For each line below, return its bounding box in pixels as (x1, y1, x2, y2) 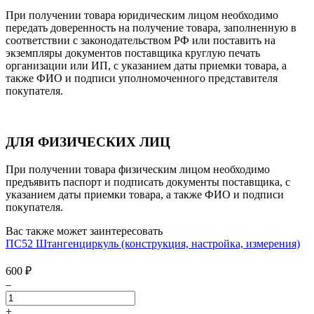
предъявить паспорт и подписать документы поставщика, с (6, 175, 290, 188)
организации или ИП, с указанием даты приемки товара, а (6, 60, 287, 72)
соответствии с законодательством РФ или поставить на (6, 34, 275, 47)
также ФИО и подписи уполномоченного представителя (6, 72, 278, 85)
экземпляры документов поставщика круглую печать (6, 47, 260, 60)
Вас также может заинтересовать (6, 224, 163, 237)
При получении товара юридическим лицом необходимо (6, 9, 278, 22)
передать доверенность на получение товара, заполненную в (6, 22, 296, 34)
